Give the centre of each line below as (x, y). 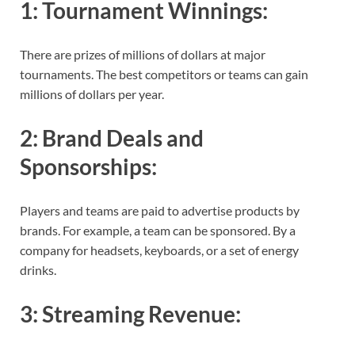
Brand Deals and (123, 137)
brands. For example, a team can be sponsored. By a (158, 231)
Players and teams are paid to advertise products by (160, 211)
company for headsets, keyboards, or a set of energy (159, 250)
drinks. (38, 270)
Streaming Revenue (139, 314)
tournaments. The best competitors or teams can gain (164, 74)
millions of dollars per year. (92, 94)
